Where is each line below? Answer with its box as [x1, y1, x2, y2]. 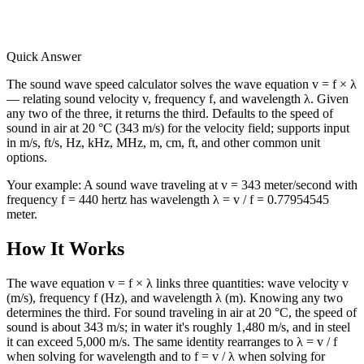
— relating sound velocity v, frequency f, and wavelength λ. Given [6, 92, 349, 106]
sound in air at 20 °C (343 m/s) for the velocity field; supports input [6, 121, 349, 136]
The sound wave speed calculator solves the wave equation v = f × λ [6, 77, 357, 92]
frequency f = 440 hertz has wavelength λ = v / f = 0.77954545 [6, 193, 329, 207]
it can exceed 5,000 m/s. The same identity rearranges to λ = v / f [6, 335, 337, 349]
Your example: [6, 178, 81, 193]
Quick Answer [6, 50, 81, 64]
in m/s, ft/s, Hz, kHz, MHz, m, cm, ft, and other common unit [6, 136, 320, 150]
